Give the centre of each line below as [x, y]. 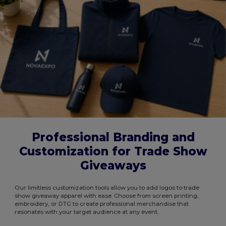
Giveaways [113, 165]
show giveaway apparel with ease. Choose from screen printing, [107, 195]
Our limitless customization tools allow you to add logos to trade [107, 187]
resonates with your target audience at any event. [87, 212]
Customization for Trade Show [113, 151]
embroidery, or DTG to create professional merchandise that [102, 204]
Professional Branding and [113, 137]
